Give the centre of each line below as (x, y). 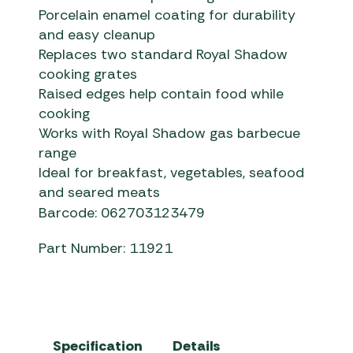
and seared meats (100, 193)
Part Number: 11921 (106, 249)
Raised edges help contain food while (162, 94)
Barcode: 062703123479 (122, 213)
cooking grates (88, 74)
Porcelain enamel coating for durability (167, 15)
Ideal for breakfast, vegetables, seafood (172, 173)
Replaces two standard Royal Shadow (163, 55)
